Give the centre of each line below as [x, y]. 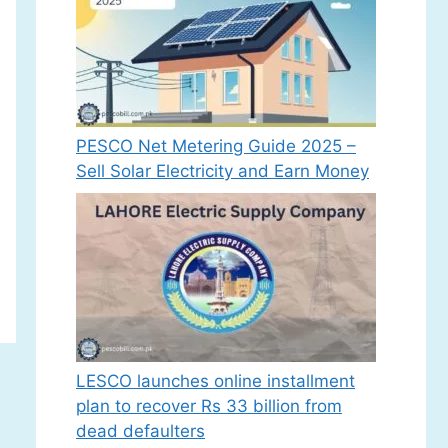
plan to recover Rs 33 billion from [209, 405]
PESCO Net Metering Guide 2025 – [216, 146]
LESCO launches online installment [215, 380]
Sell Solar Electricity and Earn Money [222, 171]
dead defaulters [140, 430]
